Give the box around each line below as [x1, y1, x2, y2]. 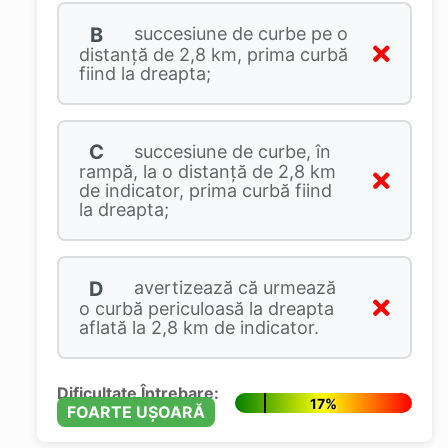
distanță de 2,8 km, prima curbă [78, 43, 348, 65]
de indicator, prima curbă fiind [78, 180, 332, 202]
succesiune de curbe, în [128, 140, 331, 162]
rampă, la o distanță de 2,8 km [78, 161, 336, 183]
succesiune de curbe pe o [128, 23, 348, 45]
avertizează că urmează [128, 277, 336, 299]
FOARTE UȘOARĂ [66, 402, 205, 423]
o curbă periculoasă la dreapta [78, 298, 334, 320]
